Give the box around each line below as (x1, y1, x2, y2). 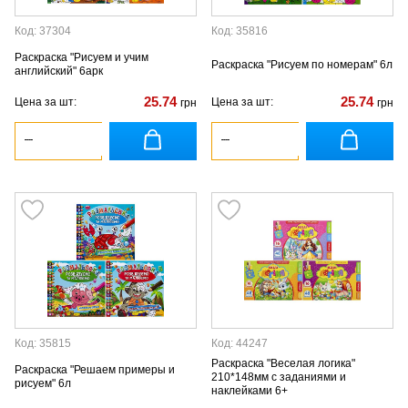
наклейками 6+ (211, 383, 288, 397)
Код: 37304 (15, 25, 71, 37)
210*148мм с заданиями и (211, 370, 346, 383)
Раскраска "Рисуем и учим (15, 51, 148, 64)
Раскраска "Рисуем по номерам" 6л (211, 57, 393, 71)
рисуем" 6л (15, 377, 71, 390)
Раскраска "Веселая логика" (211, 356, 355, 370)
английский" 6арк (15, 65, 103, 77)
